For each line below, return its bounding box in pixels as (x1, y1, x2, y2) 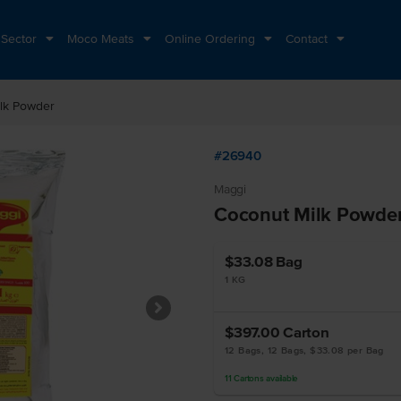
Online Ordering (165, 32, 259, 46)
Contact (286, 32, 331, 46)
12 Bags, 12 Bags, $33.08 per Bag (225, 345, 384, 355)
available (263, 373, 298, 383)
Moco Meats (67, 32, 138, 46)
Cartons (234, 373, 264, 383)
